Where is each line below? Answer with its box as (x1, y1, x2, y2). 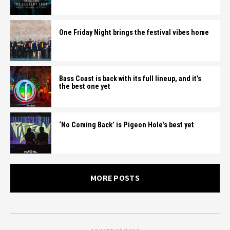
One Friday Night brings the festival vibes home (59, 28, 209, 37)
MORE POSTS (90, 172, 140, 183)
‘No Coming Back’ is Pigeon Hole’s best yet (59, 121, 194, 129)
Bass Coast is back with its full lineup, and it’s (59, 74, 201, 83)
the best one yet (59, 82, 110, 91)
